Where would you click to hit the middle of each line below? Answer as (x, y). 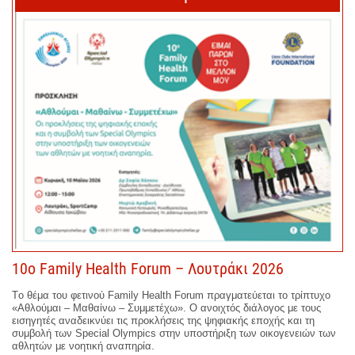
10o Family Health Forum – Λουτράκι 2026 (148, 268)
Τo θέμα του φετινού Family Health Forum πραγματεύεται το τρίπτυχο (171, 295)
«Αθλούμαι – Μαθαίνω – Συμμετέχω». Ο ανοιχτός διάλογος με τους (166, 307)
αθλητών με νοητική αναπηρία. (83, 345)
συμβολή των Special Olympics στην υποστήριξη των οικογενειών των (174, 333)
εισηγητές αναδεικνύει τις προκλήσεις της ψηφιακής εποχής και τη (163, 320)
